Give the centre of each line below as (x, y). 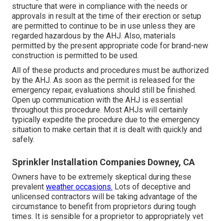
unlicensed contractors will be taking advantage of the (105, 196)
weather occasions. (79, 186)
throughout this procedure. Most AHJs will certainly (100, 110)
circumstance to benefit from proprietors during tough (104, 206)
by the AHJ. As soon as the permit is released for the (103, 80)
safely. (23, 139)
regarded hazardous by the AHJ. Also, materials (94, 36)
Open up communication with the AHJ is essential (97, 100)
